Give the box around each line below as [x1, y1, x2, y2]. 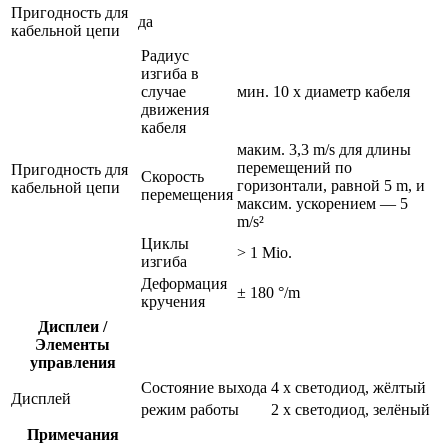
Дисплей [11, 389, 71, 407]
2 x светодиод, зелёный [271, 400, 430, 418]
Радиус [141, 46, 189, 64]
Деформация [141, 274, 227, 292]
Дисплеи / [38, 317, 107, 335]
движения [141, 100, 209, 118]
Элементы [35, 335, 110, 353]
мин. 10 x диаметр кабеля [237, 82, 410, 100]
